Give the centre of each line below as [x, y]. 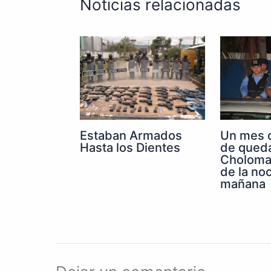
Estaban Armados [131, 136]
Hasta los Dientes [130, 148]
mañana [243, 184]
